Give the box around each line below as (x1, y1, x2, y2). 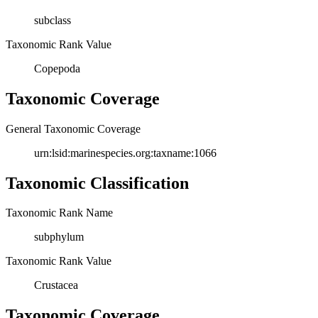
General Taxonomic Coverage (6, 122, 141, 135)
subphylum (34, 231, 84, 243)
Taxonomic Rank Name (6, 207, 113, 219)
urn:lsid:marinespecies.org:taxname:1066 (34, 146, 216, 159)
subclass (34, 13, 71, 26)
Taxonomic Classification (6, 173, 189, 192)
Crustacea (34, 279, 78, 292)
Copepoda (34, 62, 80, 75)
